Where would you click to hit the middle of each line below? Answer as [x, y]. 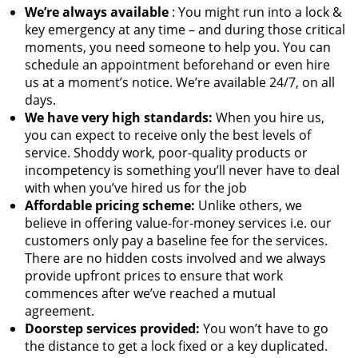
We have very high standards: [119, 117]
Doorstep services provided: [112, 328]
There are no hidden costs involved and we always [175, 258]
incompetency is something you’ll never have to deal [182, 170]
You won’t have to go [264, 328]
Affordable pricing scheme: [110, 205]
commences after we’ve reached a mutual [150, 293]
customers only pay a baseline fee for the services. [176, 241]
